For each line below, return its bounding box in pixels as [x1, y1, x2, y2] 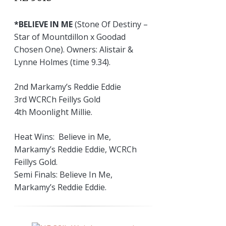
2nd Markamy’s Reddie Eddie [14, 81, 121, 92]
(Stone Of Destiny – [73, 18, 148, 30]
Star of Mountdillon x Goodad [14, 31, 126, 42]
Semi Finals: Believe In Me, [14, 168, 112, 180]
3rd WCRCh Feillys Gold [14, 93, 100, 105]
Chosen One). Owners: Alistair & [14, 43, 133, 55]
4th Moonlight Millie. [14, 106, 92, 118]
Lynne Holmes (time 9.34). [14, 56, 110, 68]
